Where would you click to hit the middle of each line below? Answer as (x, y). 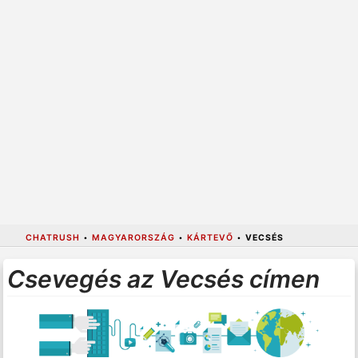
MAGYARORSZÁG (133, 237)
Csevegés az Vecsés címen (163, 279)
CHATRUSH (52, 237)
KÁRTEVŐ (210, 237)
